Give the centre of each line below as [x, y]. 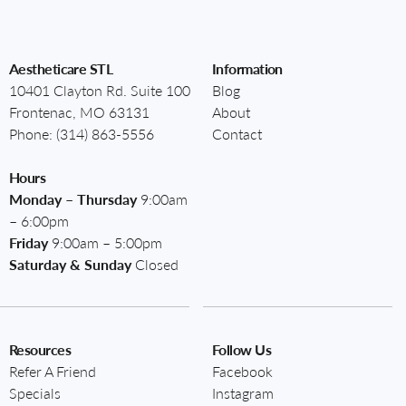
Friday [29, 242]
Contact [237, 133]
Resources [40, 349]
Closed [155, 264]
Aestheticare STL [61, 68]
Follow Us [242, 349]
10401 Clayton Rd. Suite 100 [100, 90]
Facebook [242, 371]
